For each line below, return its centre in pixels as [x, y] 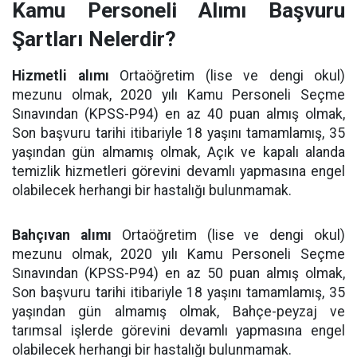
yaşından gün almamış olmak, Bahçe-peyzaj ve [178, 312]
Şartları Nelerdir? [94, 39]
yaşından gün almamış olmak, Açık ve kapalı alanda [178, 153]
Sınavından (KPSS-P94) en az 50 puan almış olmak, [178, 274]
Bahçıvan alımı [62, 235]
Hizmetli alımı [61, 76]
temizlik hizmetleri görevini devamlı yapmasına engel [178, 172]
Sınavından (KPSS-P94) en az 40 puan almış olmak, [178, 114]
